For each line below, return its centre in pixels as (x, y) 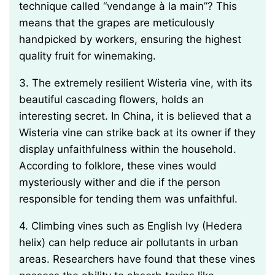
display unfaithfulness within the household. (128, 149)
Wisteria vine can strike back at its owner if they (137, 133)
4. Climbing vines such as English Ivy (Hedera (24, 226)
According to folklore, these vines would (118, 166)
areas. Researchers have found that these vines (137, 259)
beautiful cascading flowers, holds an (111, 100)
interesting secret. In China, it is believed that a (135, 116)
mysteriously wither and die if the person (120, 183)
